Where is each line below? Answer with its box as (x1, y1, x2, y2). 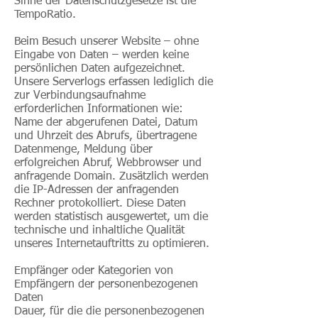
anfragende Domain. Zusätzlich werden (14, 171, 209, 182)
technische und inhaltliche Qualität (14, 225, 185, 236)
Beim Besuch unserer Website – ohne (14, 36, 199, 48)
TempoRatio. (14, 9, 76, 21)
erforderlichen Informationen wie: (14, 104, 183, 115)
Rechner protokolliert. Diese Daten (14, 198, 186, 209)
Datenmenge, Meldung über (14, 144, 153, 155)
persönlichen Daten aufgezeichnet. (14, 63, 185, 75)
